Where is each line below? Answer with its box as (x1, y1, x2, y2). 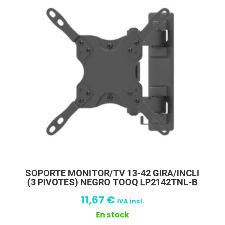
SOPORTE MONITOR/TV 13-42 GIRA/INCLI (25, 168, 200, 179)
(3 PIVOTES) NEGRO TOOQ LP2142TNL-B (27, 177, 198, 188)
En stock (95, 209, 129, 220)
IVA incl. (117, 197, 144, 206)
